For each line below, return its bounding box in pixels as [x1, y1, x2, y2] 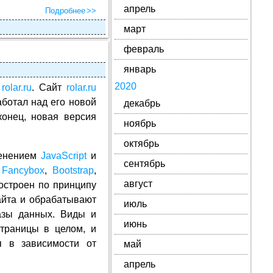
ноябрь [123, 118, 156, 129]
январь [123, 64, 156, 74]
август [123, 179, 152, 189]
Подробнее [44, 6, 85, 15]
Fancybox [1, 165, 44, 175]
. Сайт [31, 82, 66, 93]
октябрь [123, 138, 159, 149]
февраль [123, 44, 164, 54]
